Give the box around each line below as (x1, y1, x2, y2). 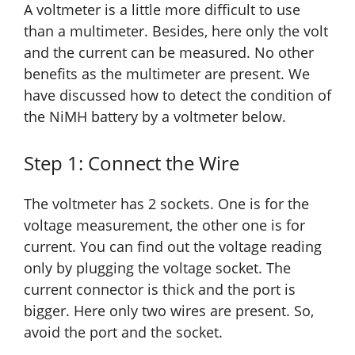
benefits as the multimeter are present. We (24, 64, 310, 84)
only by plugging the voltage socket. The (24, 258, 291, 278)
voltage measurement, (24, 216, 177, 235)
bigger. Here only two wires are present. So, (24, 301, 314, 321)
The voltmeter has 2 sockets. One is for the (24, 194, 309, 214)
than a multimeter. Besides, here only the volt (24, 21, 328, 41)
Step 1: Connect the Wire (24, 150, 239, 177)
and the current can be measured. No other (24, 43, 314, 63)
